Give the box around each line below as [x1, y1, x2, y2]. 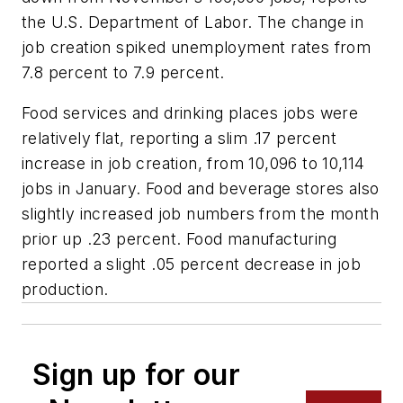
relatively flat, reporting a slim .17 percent [22, 129, 336, 148]
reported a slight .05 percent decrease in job [22, 255, 361, 274]
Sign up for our [32, 357, 240, 393]
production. [22, 280, 109, 300]
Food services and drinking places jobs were [22, 103, 359, 123]
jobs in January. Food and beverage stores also [22, 179, 380, 199]
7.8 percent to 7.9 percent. [22, 62, 225, 82]
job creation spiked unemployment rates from [22, 37, 372, 57]
